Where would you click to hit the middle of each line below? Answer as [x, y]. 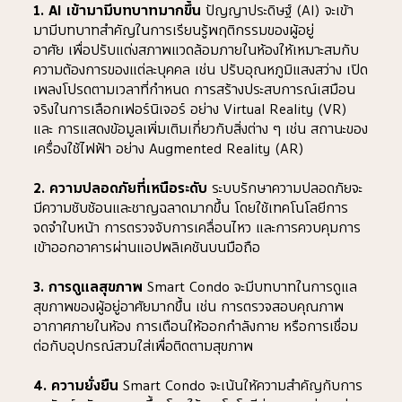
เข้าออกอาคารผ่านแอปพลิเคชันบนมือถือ [147, 247]
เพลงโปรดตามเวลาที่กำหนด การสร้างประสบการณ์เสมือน [195, 89]
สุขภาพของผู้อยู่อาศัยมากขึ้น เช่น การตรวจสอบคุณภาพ [189, 306]
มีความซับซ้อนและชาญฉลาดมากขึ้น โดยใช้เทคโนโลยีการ [191, 208]
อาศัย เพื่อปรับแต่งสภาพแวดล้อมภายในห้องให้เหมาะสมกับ [197, 50]
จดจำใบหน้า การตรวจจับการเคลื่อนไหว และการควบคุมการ [197, 227]
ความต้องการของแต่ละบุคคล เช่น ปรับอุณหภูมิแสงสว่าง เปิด [201, 70]
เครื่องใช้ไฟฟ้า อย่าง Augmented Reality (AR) [169, 149]
